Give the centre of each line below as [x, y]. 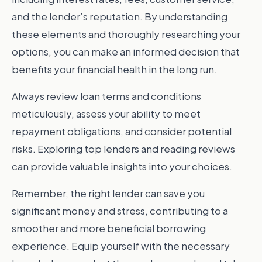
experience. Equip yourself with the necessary [121, 246]
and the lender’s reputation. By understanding [120, 16]
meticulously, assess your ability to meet [106, 113]
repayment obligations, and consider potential [122, 131]
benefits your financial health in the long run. [114, 69]
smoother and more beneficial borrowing [109, 228]
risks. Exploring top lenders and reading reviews [123, 149]
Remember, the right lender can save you [108, 193]
